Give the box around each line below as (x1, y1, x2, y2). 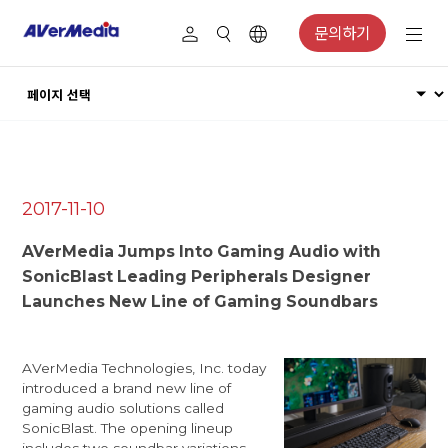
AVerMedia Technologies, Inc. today (22, 359, 267, 376)
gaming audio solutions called (22, 399, 225, 416)
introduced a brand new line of (22, 379, 232, 396)
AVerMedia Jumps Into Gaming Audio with (22, 242, 382, 262)
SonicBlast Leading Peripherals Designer (22, 267, 372, 287)
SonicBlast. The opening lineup (22, 419, 234, 436)
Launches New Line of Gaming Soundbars (22, 292, 379, 312)
